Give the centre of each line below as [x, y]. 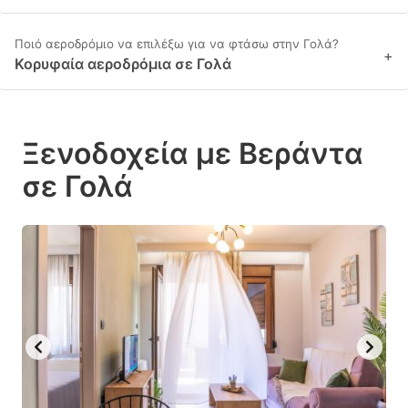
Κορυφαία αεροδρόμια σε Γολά [123, 64]
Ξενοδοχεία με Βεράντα [193, 154]
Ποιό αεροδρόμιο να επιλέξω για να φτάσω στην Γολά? [177, 44]
